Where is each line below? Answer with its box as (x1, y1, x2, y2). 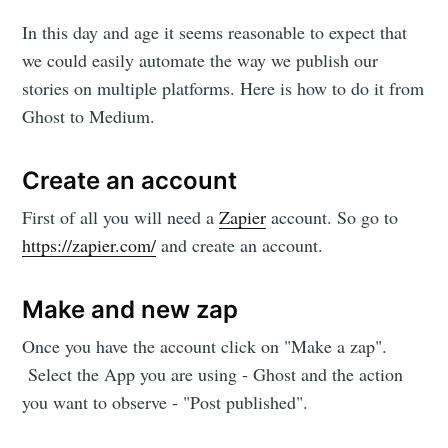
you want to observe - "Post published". (22, 390, 309, 415)
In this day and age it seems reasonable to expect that (22, 19, 408, 44)
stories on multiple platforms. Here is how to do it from (22, 75, 425, 100)
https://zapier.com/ (22, 232, 157, 257)
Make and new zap (22, 294, 239, 324)
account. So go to (266, 204, 399, 229)
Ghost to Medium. (22, 103, 156, 128)
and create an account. (156, 232, 324, 257)
